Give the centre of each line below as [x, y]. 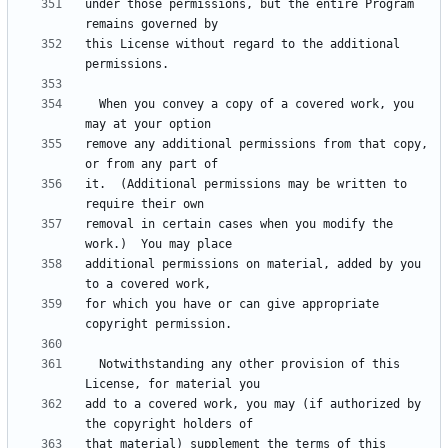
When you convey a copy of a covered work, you [92, 104]
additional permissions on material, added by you [253, 264]
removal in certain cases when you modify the [239, 224]
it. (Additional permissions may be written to [246, 184]
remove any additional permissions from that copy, [256, 144]
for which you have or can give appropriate [232, 304]
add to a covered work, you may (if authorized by [253, 404]
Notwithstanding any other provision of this [92, 364]
